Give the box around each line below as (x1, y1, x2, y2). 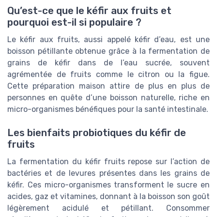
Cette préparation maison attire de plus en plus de (7, 81, 210, 91)
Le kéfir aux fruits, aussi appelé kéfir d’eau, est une (7, 35, 210, 45)
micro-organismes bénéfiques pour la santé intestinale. (7, 105, 208, 114)
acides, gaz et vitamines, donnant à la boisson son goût (7, 192, 210, 201)
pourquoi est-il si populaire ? (7, 16, 141, 29)
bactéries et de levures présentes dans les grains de (7, 169, 210, 178)
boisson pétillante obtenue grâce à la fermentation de (7, 46, 210, 56)
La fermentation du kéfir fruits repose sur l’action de (7, 157, 210, 167)
